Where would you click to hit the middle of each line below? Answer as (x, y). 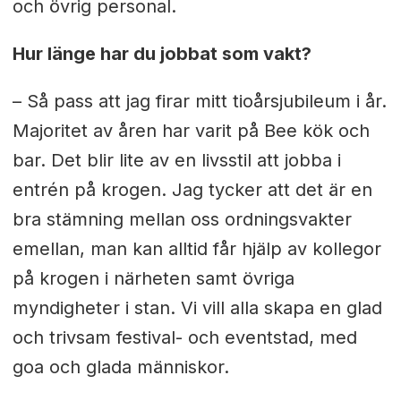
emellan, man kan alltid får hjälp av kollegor (196, 248)
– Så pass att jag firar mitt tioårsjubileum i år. (199, 101)
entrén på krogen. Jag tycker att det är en (192, 189)
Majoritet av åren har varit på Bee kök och (191, 130)
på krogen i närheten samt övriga (153, 278)
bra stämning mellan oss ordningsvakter (182, 219)
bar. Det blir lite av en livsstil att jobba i (176, 160)
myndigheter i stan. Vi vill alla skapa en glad (197, 307)
